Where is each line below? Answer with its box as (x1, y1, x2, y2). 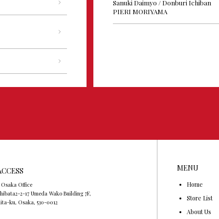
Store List (187, 194, 213, 202)
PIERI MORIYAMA (113, 7, 168, 16)
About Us (187, 207, 212, 216)
